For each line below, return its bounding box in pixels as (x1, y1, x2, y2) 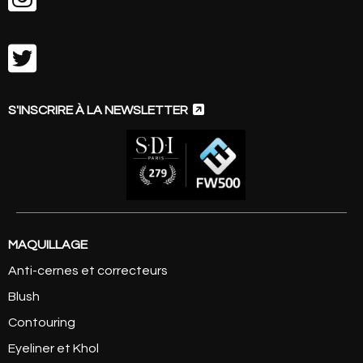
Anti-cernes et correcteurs (8, 263, 168, 277)
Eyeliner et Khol (8, 341, 99, 355)
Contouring (8, 315, 75, 329)
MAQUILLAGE (8, 237, 88, 251)
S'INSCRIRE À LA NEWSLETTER (8, 103, 193, 117)
